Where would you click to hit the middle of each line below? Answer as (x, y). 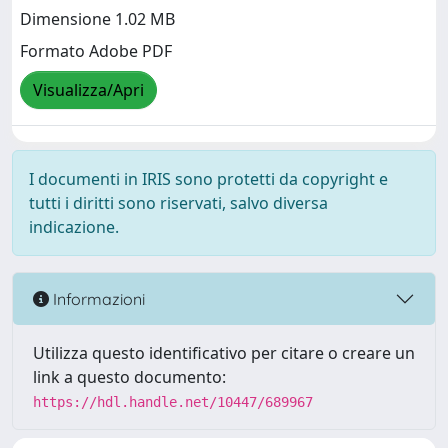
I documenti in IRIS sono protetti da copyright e (208, 179)
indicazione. (74, 227)
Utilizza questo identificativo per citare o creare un (224, 353)
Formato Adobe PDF (96, 51)
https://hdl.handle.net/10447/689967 (173, 402)
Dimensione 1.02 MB (97, 19)
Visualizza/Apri (88, 90)
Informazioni (97, 298)
